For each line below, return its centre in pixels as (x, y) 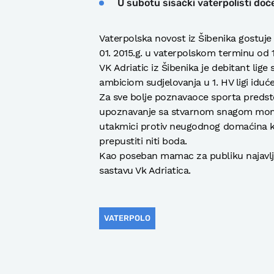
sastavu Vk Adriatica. (145, 170)
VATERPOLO (127, 218)
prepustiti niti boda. (143, 141)
